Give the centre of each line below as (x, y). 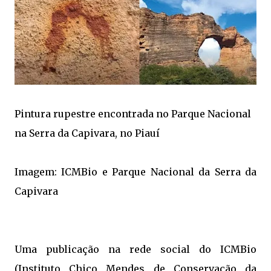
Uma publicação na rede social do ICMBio (135, 249)
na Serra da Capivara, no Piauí (87, 133)
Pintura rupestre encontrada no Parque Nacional (133, 114)
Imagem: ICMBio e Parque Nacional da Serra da (135, 172)
